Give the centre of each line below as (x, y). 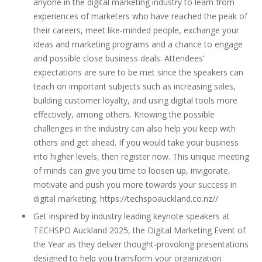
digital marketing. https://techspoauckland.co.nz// (126, 199)
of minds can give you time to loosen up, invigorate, (132, 170)
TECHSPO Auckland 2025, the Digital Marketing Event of (139, 230)
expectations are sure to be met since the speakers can (138, 72)
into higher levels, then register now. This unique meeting (141, 156)
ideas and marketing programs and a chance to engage (138, 44)
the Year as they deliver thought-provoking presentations (141, 244)
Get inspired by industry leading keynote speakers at (132, 216)
